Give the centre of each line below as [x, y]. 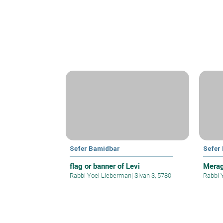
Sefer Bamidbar [95, 148]
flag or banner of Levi [105, 166]
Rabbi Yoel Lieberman [101, 175]
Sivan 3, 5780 [152, 175]
